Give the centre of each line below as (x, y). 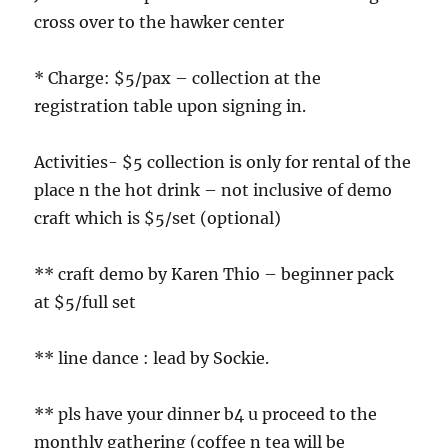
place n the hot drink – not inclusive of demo (213, 189)
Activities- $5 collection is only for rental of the (223, 161)
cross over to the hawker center (159, 21)
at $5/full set (85, 301)
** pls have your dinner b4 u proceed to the (206, 413)
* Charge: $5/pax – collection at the (178, 77)
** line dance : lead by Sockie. (152, 357)
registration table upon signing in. (170, 105)
